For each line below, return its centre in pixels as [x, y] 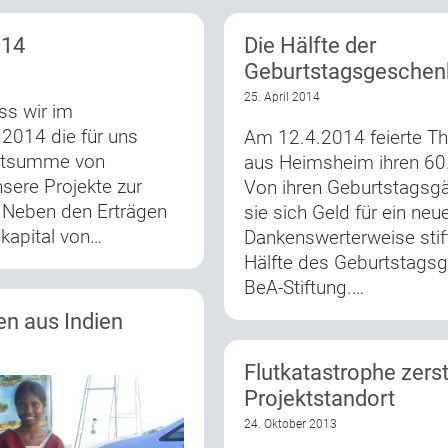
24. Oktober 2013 [290, 424]
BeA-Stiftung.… [304, 288]
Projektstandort [319, 399]
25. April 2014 [282, 97]
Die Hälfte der [310, 46]
